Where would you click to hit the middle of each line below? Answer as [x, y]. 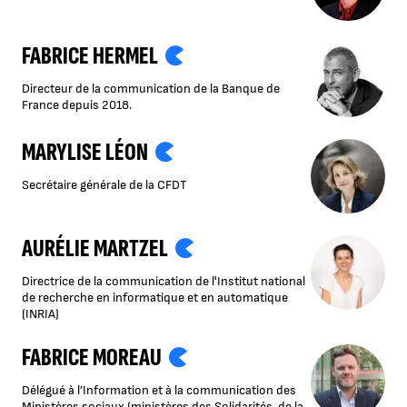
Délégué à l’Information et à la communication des [159, 391]
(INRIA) [40, 314]
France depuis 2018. [77, 105]
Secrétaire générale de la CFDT [107, 185]
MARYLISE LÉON [85, 153]
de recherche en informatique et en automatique [155, 298]
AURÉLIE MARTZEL [95, 249]
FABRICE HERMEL [90, 56]
